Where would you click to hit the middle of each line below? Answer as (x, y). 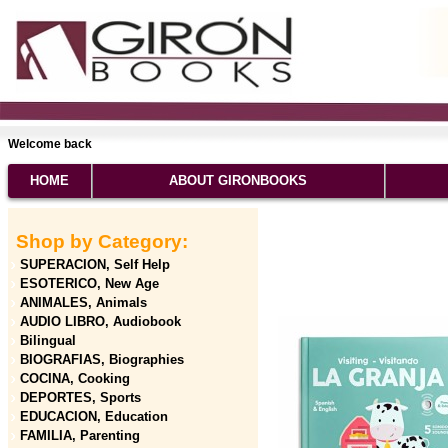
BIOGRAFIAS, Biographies (102, 359)
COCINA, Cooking (75, 378)
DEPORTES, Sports (80, 397)
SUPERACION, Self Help (95, 264)
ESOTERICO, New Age (89, 283)
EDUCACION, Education (94, 416)
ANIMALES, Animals (83, 302)
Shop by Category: (99, 241)
